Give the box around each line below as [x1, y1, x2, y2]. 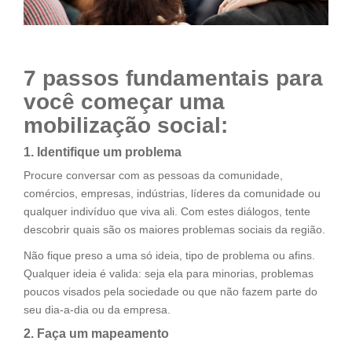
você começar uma [24, 89, 225, 114]
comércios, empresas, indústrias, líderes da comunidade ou [24, 186, 321, 200]
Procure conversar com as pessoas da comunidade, [24, 168, 283, 181]
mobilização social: [24, 112, 228, 137]
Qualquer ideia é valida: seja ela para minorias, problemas [24, 266, 313, 280]
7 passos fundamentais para [24, 65, 323, 90]
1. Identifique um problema [24, 145, 181, 159]
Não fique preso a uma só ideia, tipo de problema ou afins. [24, 248, 315, 262]
